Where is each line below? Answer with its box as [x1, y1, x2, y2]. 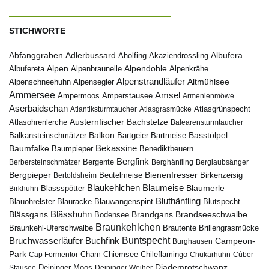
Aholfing [118, 50, 147, 60]
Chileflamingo [141, 249, 187, 259]
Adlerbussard [65, 50, 116, 60]
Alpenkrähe [169, 64, 208, 73]
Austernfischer [70, 116, 124, 127]
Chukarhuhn [190, 250, 231, 259]
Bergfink [116, 156, 149, 166]
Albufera [211, 50, 243, 60]
